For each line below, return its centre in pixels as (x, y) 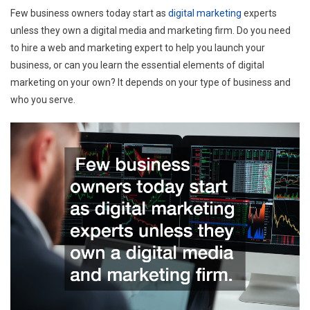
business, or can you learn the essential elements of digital (137, 65)
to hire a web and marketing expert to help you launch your (138, 47)
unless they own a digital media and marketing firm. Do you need (151, 30)
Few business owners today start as (89, 13)
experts (259, 13)
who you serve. (43, 99)
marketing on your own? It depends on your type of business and (151, 82)
